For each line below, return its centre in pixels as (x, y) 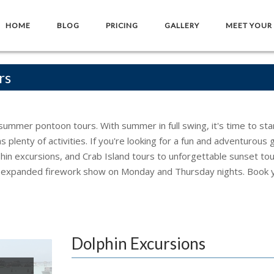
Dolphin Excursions (139, 243)
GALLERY (182, 25)
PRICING (122, 25)
